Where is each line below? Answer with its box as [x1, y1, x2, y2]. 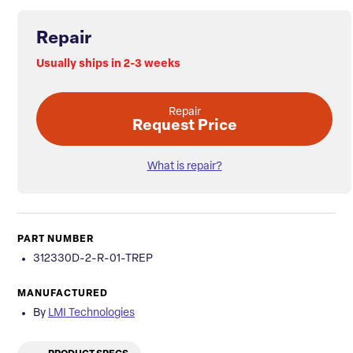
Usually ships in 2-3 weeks [36, 58, 180, 71]
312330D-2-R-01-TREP [33, 253, 153, 266]
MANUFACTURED [17, 289, 108, 299]
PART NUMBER [17, 235, 94, 245]
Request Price [132, 119, 237, 135]
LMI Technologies [48, 307, 135, 320]
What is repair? [147, 161, 222, 173]
